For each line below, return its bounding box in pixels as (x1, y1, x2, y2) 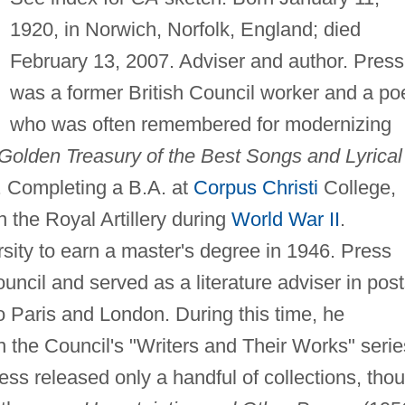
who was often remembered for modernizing (9, 113, 391, 137)
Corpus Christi (193, 176, 318, 200)
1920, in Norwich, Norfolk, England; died (9, 18, 361, 42)
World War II (231, 208, 340, 231)
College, (317, 176, 396, 200)
